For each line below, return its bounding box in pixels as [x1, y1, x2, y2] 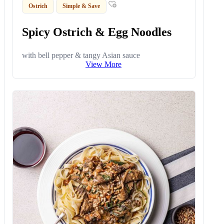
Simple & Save [62, 2, 100, 9]
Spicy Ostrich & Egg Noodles [22, 25, 172, 38]
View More [85, 59, 121, 68]
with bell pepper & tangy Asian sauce [22, 50, 140, 59]
